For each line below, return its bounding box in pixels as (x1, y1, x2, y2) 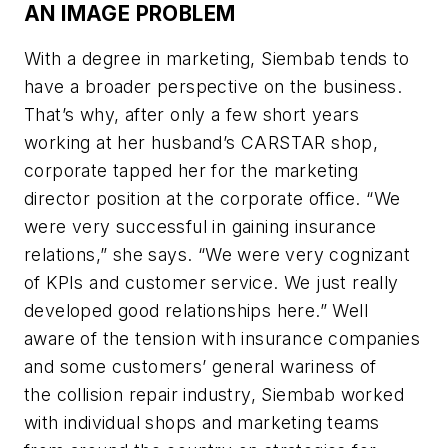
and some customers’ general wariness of (24, 356, 377, 378)
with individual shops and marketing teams (24, 412, 380, 434)
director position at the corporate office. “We (24, 188, 401, 210)
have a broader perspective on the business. (24, 76, 403, 98)
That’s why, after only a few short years (24, 104, 359, 126)
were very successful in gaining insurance (24, 216, 377, 238)
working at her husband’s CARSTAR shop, (24, 132, 379, 154)
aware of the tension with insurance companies (24, 328, 420, 350)
